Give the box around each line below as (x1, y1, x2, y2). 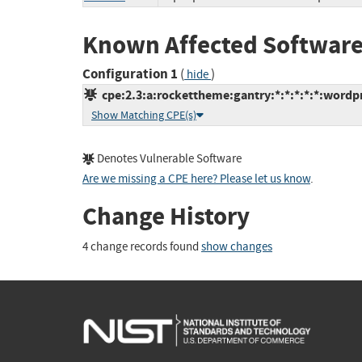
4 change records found (82, 238, 201, 255)
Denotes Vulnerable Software (95, 151, 242, 167)
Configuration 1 (82, 65, 178, 84)
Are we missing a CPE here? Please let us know (82, 171, 310, 187)
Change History (82, 200, 250, 234)
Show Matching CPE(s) (91, 108, 196, 123)
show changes (201, 238, 272, 255)
